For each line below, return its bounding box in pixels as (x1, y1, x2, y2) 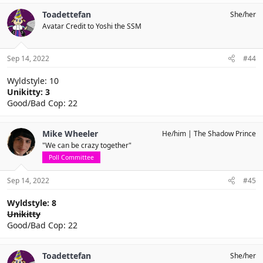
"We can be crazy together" (42, 140, 131, 150)
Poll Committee (49, 153, 94, 161)
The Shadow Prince (194, 129, 256, 139)
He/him (162, 129, 186, 139)
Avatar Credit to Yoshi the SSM (42, 21, 141, 31)
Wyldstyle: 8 (7, 197, 56, 208)
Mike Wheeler (42, 128, 98, 139)
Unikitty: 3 (7, 86, 50, 97)
